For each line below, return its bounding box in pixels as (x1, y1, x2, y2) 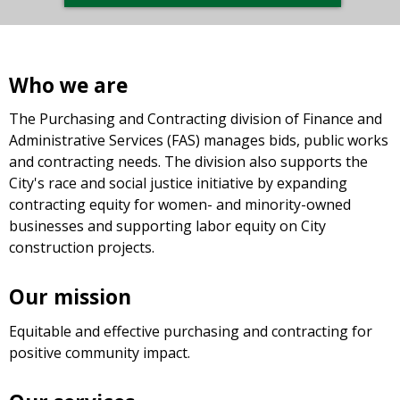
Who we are (9, 71, 128, 99)
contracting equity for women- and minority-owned (9, 195, 351, 215)
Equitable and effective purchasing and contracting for (9, 321, 372, 341)
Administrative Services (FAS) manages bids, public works (9, 130, 388, 151)
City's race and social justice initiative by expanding (9, 173, 347, 194)
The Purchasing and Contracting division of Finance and (9, 109, 382, 129)
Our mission (9, 283, 131, 312)
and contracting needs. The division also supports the (9, 152, 368, 172)
